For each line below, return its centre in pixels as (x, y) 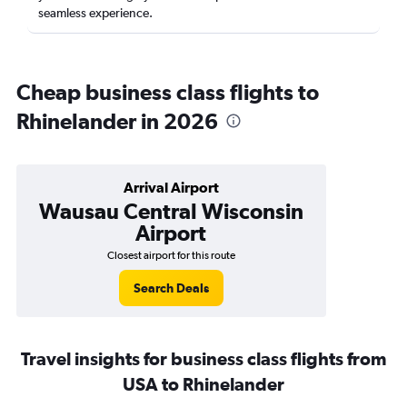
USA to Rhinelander (203, 384)
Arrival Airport (171, 187)
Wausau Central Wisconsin (171, 211)
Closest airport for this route (171, 255)
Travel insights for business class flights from (203, 358)
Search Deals (171, 288)
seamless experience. (95, 13)
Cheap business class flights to (168, 92)
